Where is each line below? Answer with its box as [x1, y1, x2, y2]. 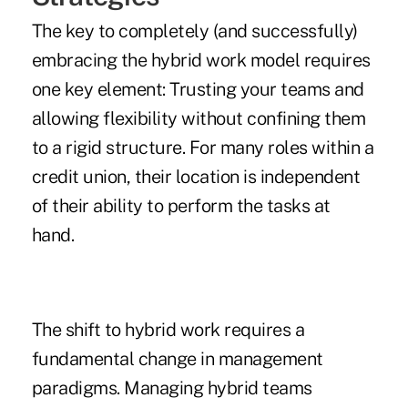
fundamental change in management [31, 348, 323, 371]
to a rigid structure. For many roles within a [31, 137, 374, 159]
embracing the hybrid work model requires [31, 49, 371, 72]
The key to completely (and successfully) [31, 20, 358, 43]
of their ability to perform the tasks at [31, 195, 331, 218]
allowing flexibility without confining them [31, 107, 366, 130]
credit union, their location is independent [31, 166, 361, 189]
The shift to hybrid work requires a [31, 319, 305, 342]
